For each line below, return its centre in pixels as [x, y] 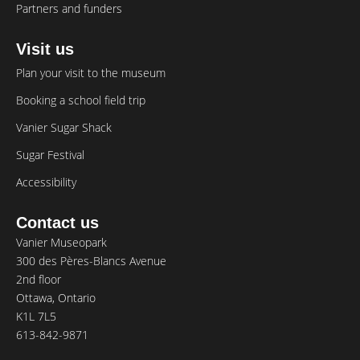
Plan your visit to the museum [91, 73]
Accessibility [46, 182]
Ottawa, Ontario [56, 298]
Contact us [57, 223]
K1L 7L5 [36, 316]
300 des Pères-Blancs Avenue [91, 261]
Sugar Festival [50, 155]
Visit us [45, 49]
